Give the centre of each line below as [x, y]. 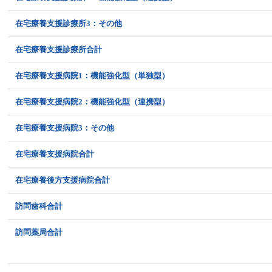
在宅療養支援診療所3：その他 [69, 23]
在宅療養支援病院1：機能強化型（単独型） [93, 76]
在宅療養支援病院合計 [55, 154]
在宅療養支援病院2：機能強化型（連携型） [93, 102]
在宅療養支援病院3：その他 [65, 128]
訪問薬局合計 [39, 232]
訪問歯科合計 [39, 206]
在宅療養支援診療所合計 [59, 49]
